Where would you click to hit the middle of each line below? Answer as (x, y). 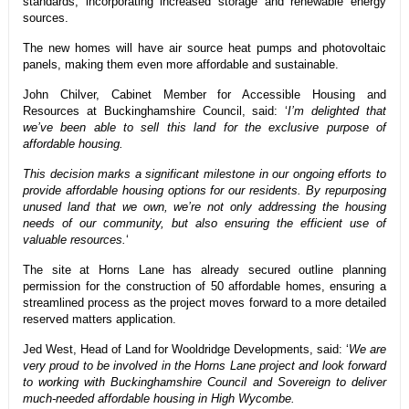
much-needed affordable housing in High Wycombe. (158, 399)
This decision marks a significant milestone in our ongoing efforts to (204, 174)
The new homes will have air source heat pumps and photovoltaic (204, 48)
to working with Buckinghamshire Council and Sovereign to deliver (204, 383)
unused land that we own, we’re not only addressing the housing (204, 207)
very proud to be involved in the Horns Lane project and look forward (204, 366)
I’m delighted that (337, 111)
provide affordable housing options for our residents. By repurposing (204, 191)
